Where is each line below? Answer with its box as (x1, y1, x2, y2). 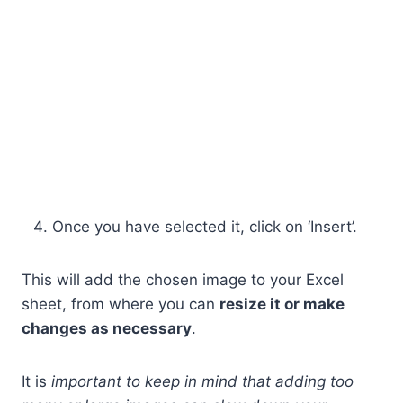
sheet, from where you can (22, 294, 219, 313)
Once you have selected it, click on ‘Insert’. (52, 217, 357, 236)
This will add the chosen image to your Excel (22, 270, 344, 289)
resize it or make (219, 294, 345, 313)
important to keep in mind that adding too (51, 372, 354, 390)
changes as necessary (22, 318, 192, 337)
